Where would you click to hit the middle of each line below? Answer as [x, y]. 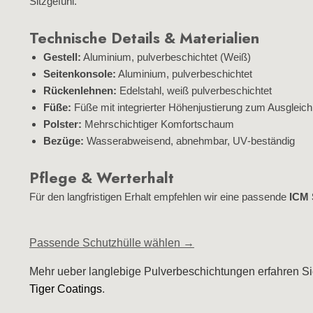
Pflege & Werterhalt [102, 178]
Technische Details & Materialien [144, 38]
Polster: [63, 124]
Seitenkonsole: [80, 74]
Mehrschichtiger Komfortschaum [158, 124]
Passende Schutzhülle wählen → [112, 243]
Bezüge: [64, 141]
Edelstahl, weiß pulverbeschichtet [194, 90]
